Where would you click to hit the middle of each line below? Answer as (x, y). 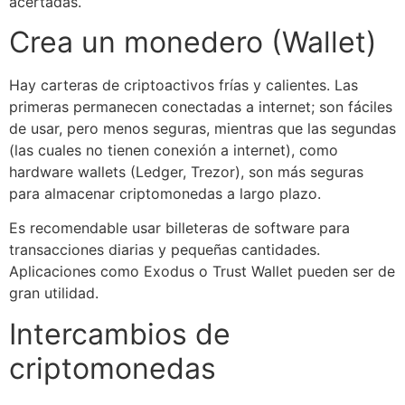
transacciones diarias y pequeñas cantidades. (165, 250)
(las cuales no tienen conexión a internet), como (174, 150)
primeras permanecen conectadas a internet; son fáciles (201, 106)
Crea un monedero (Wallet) (193, 42)
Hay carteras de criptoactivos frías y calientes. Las (184, 85)
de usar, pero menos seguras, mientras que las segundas (202, 128)
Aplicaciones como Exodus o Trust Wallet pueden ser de (202, 272)
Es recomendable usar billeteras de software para (179, 228)
